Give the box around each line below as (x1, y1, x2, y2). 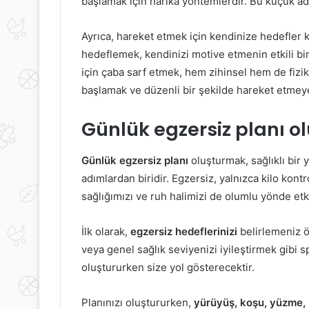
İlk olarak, (81, 224, 130, 238)
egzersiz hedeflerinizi (130, 224, 237, 238)
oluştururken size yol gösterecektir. (81, 260, 255, 274)
